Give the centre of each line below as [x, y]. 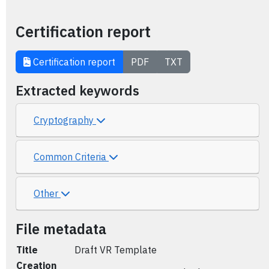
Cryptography [65, 120]
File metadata [61, 229]
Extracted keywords [77, 91]
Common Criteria [71, 157]
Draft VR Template [116, 250]
